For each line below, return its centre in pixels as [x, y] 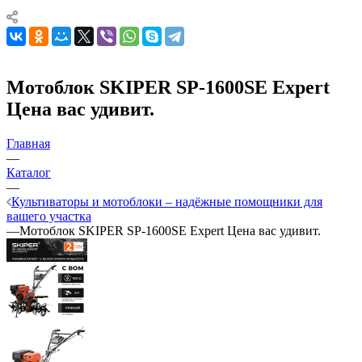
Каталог [29, 172]
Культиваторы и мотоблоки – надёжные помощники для [167, 201]
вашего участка [49, 216]
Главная [28, 143]
